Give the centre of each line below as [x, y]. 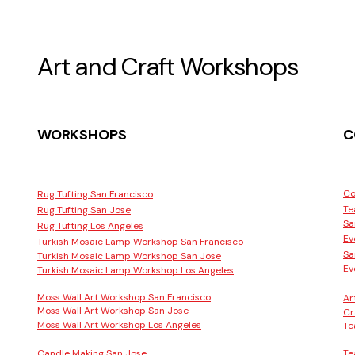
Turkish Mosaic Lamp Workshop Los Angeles [136, 271]
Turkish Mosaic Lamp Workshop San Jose [129, 256]
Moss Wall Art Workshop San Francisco [124, 298]
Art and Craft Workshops [168, 67]
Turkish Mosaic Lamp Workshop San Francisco [140, 242]
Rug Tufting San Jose [84, 210]
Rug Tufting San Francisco [95, 195]
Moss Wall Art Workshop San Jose [113, 311]
